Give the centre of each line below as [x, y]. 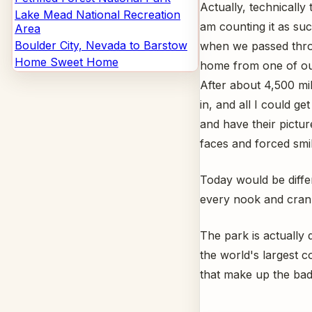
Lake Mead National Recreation [97, 15]
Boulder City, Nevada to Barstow [101, 45]
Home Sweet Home [67, 62]
